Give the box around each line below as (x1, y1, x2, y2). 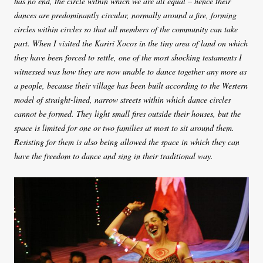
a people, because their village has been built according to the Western (14, 80, 248, 92)
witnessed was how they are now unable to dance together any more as (14, 66, 247, 77)
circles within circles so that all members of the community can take (14, 23, 238, 35)
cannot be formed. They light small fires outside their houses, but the (14, 108, 241, 120)
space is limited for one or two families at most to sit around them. (14, 122, 234, 134)
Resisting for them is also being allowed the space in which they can (14, 136, 240, 148)
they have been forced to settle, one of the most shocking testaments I (14, 52, 242, 63)
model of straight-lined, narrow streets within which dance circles (14, 94, 231, 106)
